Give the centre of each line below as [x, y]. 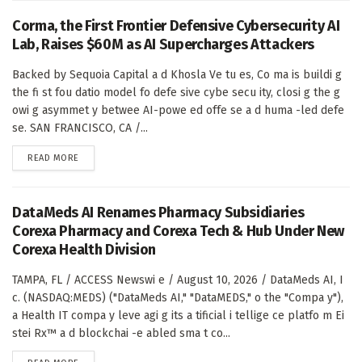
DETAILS [95, 157]
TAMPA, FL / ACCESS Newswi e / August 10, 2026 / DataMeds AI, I [178, 280]
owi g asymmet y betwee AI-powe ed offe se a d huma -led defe [178, 110]
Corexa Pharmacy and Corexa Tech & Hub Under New [179, 231]
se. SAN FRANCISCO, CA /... [80, 128]
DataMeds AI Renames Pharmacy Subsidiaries [158, 212]
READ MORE [53, 158]
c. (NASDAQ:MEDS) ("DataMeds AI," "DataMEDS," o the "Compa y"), [178, 297]
